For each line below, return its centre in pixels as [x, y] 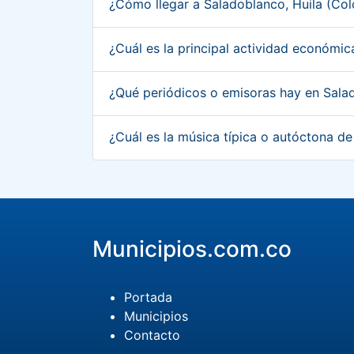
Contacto [152, 335]
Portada [148, 297]
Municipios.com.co [192, 249]
